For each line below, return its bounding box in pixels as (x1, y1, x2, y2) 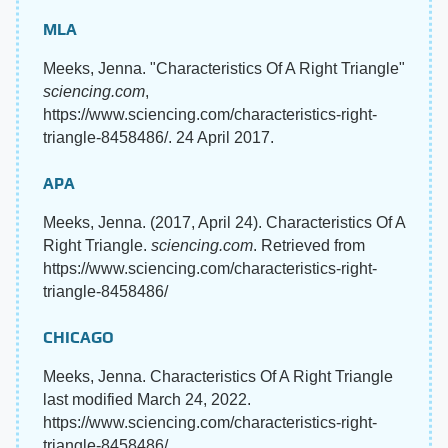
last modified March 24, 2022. (43, 390, 251, 408)
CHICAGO (43, 327, 114, 347)
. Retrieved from (253, 236, 365, 254)
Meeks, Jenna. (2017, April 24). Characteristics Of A (43, 213, 405, 231)
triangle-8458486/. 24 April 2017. (43, 128, 274, 146)
